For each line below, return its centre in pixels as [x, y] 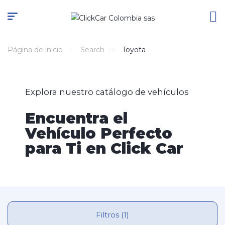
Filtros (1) [125, 215]
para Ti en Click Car [104, 148]
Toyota [134, 50]
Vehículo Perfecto [99, 133]
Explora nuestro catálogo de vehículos [107, 92]
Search [92, 50]
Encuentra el [76, 118]
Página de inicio [35, 50]
